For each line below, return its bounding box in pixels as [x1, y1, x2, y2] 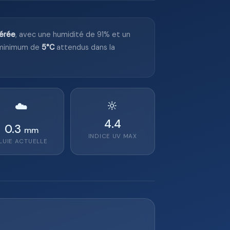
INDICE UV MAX [88, 132, 137, 140]
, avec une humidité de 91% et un [15, 30, 130, 39]
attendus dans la [54, 43, 115, 52]
